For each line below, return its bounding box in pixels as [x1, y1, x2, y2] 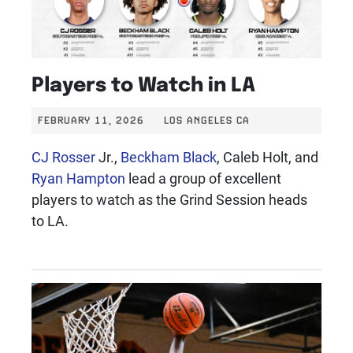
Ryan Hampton [32, 169, 125, 188]
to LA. [32, 211, 69, 231]
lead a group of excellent [125, 169, 281, 188]
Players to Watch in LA [32, 69, 255, 97]
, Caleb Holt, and [217, 147, 318, 167]
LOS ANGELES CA [160, 114, 250, 127]
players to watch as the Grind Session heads [32, 190, 307, 210]
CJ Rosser [32, 147, 95, 167]
